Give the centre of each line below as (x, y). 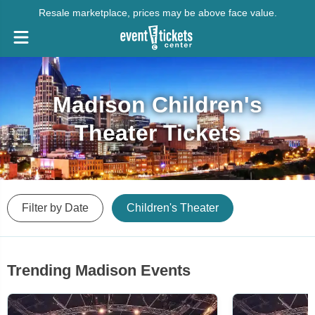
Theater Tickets (157, 133)
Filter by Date (55, 208)
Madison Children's (157, 104)
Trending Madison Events (99, 270)
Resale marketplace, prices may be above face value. (157, 13)
